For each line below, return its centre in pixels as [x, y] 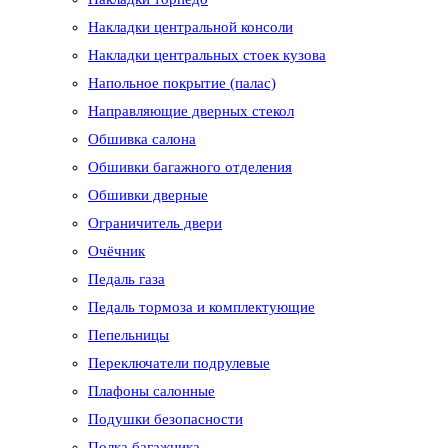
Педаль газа [126, 279]
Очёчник [116, 251]
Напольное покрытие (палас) [182, 83]
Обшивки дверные [148, 195]
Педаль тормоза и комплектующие [201, 307]
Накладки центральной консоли [190, 27]
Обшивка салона [142, 139]
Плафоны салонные [151, 391]
